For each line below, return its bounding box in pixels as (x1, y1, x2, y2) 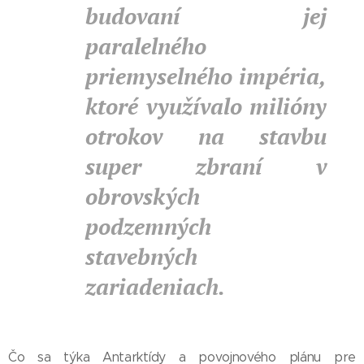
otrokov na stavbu (85, 121, 327, 151)
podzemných (85, 211, 211, 241)
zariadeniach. (85, 271, 225, 301)
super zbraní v (85, 151, 327, 181)
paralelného (85, 31, 206, 61)
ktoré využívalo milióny (85, 91, 327, 121)
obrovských (85, 181, 200, 211)
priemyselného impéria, (85, 61, 327, 91)
